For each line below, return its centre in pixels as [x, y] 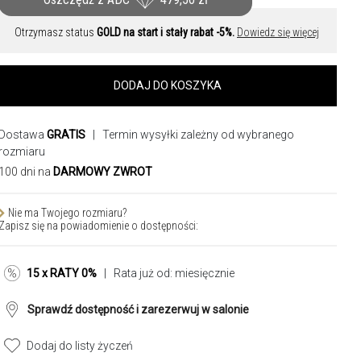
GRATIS [66, 135]
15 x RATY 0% [62, 273]
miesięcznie [205, 273]
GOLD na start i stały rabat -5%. [166, 32]
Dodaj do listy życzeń [80, 346]
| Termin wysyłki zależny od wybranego [190, 135]
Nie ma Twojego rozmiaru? [67, 213]
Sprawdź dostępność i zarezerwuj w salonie [138, 309]
